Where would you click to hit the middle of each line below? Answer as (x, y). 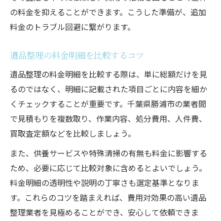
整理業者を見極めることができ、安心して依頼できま (104, 212)
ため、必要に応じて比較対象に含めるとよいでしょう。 (108, 167)
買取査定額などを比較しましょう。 (73, 133)
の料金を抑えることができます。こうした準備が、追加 (108, 12)
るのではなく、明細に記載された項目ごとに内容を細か (109, 89)
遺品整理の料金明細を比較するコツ (77, 55)
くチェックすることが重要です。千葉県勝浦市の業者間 (108, 103)
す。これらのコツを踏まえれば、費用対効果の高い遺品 (108, 197)
